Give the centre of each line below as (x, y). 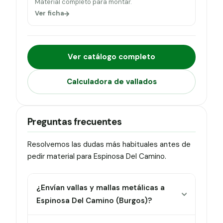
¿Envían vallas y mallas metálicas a (101, 188)
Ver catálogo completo (111, 57)
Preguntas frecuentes (74, 122)
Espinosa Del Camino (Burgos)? (94, 201)
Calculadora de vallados (111, 81)
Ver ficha (49, 13)
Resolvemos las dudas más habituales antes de (109, 145)
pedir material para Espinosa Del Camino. (97, 157)
